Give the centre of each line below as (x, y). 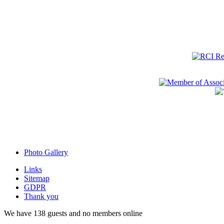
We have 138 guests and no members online (73, 213)
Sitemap (37, 178)
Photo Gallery (46, 152)
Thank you (41, 196)
